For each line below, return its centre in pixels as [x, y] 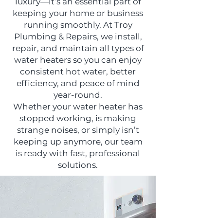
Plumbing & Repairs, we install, [78, 36]
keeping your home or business [78, 13]
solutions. [78, 165]
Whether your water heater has [78, 107]
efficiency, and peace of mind [78, 83]
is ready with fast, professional [78, 153]
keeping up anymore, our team [78, 142]
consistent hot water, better [78, 72]
